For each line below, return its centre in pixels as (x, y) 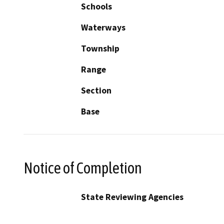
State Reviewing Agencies (132, 197)
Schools (96, 7)
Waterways (103, 28)
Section (96, 91)
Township (100, 49)
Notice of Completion (83, 168)
